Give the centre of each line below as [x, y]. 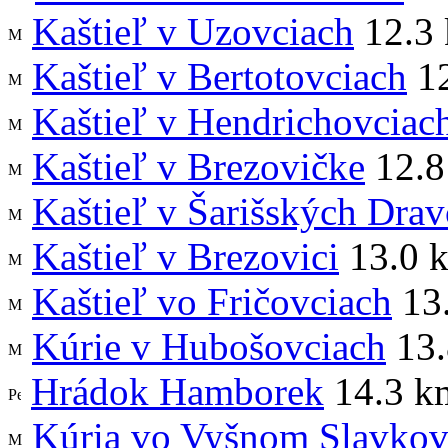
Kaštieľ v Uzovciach [193, 32]
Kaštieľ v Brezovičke [198, 167]
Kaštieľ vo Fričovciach [212, 302]
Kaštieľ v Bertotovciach [219, 77]
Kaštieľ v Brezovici [185, 257]
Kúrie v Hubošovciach [209, 347]
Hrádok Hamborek [177, 392]
